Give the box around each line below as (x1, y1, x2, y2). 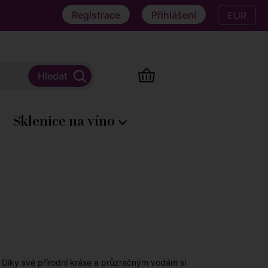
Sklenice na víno (12, 112, 118, 130)
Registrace (72, 9, 120, 21)
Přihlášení (151, 9, 196, 21)
